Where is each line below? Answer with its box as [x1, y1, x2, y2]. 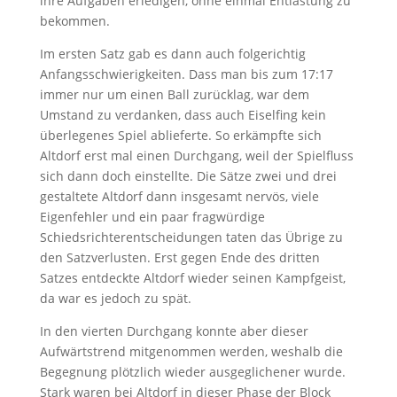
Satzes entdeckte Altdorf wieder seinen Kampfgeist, [39, 269, 346, 286]
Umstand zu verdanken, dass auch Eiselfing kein [39, 106, 326, 123]
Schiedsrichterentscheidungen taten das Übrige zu [39, 229, 343, 245]
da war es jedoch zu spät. [39, 290, 191, 307]
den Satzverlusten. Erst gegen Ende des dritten [39, 249, 320, 266]
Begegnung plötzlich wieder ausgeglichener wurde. [39, 363, 346, 380]
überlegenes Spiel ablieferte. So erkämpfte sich [39, 127, 322, 144]
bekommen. [39, 12, 110, 29]
